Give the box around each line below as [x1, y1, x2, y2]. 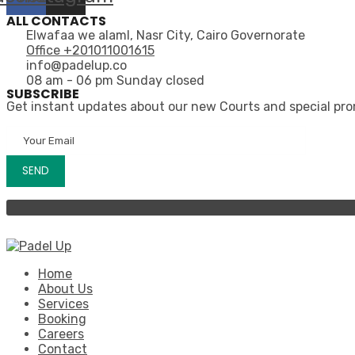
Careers [38, 326, 84, 342]
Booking [38, 311, 86, 327]
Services [38, 296, 89, 312]
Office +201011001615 [26, 43, 155, 59]
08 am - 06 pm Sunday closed [26, 73, 204, 89]
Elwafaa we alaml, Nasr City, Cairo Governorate [26, 28, 305, 44]
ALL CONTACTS [6, 12, 106, 31]
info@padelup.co [26, 58, 127, 74]
